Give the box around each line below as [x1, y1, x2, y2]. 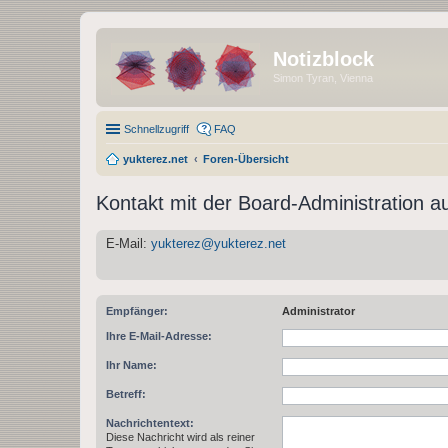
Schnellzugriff [124, 122, 189, 135]
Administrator [282, 304, 355, 317]
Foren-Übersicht [203, 152, 289, 165]
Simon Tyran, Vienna [273, 72, 373, 84]
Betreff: [106, 387, 146, 400]
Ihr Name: [106, 358, 157, 371]
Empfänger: [106, 304, 168, 317]
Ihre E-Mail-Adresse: [106, 329, 212, 342]
